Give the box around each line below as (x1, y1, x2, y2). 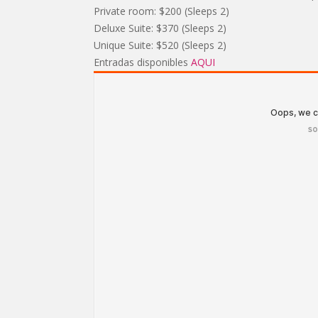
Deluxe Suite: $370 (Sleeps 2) (94, 21, 226, 35)
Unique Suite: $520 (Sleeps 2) (94, 38, 226, 53)
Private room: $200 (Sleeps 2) (94, 4, 229, 18)
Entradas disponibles (94, 55, 191, 70)
